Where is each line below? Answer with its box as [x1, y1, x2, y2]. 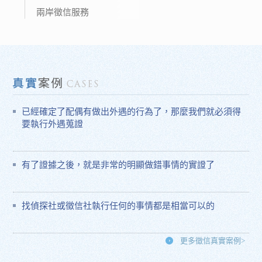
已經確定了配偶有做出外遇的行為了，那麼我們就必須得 [22, 107, 242, 116]
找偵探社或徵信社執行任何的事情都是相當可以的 [22, 201, 215, 211]
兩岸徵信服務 [36, 8, 89, 17]
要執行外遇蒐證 [22, 119, 84, 129]
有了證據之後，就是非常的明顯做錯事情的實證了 [22, 160, 215, 170]
